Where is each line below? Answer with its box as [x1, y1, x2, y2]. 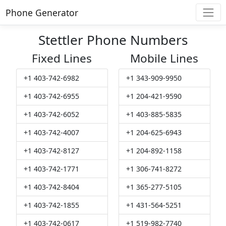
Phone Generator [5, 6, 78, 19]
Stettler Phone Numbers [38, 31, 188, 49]
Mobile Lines [130, 50, 198, 67]
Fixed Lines [32, 50, 92, 67]
